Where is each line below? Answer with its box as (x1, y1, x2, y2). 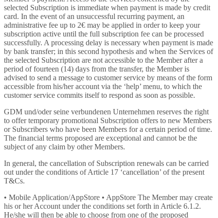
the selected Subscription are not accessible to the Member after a (4, 56, 203, 64)
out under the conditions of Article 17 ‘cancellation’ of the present (4, 168, 204, 176)
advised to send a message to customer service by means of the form (4, 73, 212, 82)
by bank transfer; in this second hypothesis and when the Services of (4, 47, 213, 55)
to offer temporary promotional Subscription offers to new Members (4, 116, 212, 125)
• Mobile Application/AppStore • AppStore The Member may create (4, 193, 213, 201)
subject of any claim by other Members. (4, 143, 125, 151)
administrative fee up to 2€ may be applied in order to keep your (4, 21, 200, 29)
